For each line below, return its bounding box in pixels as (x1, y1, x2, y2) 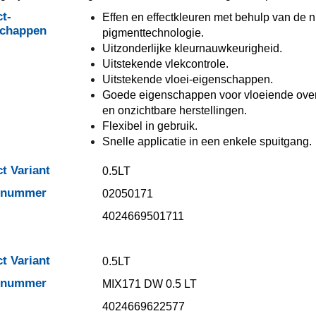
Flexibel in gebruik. (102, 120, 197, 132)
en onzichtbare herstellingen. (102, 104, 247, 116)
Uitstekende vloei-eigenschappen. (102, 73, 273, 85)
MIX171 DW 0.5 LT (102, 278, 197, 290)
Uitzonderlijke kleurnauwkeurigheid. (102, 42, 282, 54)
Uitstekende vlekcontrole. (102, 58, 229, 70)
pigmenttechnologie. (102, 27, 204, 39)
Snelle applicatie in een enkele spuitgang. (102, 135, 312, 147)
